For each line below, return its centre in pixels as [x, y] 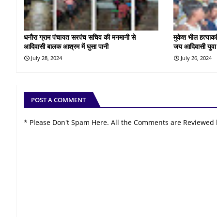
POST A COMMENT [58, 100]
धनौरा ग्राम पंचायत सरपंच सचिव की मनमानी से [80, 37]
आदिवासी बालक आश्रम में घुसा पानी [66, 46]
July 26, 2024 [196, 58]
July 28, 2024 [46, 58]
